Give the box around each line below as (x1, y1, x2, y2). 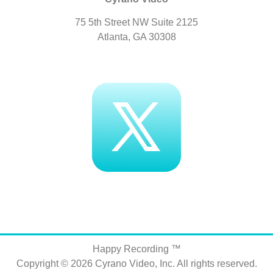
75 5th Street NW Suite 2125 (75, 17, 198, 28)
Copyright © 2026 (16, 258, 95, 269)
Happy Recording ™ (92, 243, 181, 254)
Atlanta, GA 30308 (97, 32, 176, 43)
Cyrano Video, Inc (94, 258, 172, 269)
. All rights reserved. (172, 258, 257, 269)
